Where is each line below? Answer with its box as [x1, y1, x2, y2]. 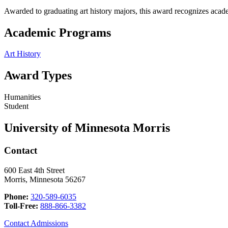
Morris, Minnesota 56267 [4, 175, 85, 184]
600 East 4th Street [4, 165, 65, 175]
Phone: [4, 192, 28, 201]
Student [4, 102, 28, 111]
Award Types [4, 69, 72, 82]
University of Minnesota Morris [4, 121, 170, 135]
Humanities [4, 93, 41, 102]
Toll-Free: [4, 201, 38, 210]
